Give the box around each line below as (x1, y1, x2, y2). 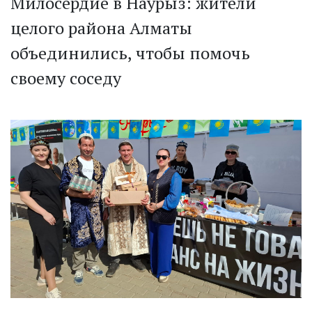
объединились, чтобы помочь (10, 42, 250, 65)
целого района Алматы (10, 17, 192, 40)
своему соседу (10, 67, 121, 90)
